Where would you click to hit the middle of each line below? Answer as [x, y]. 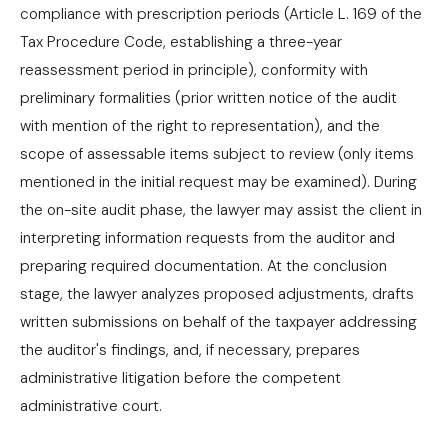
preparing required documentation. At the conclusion [203, 266]
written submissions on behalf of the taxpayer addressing [218, 322]
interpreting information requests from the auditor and [207, 238]
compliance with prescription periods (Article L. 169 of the [221, 14]
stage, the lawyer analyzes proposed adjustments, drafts [217, 294]
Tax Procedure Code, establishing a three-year [181, 42]
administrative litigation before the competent [180, 378]
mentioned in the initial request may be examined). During [218, 182]
